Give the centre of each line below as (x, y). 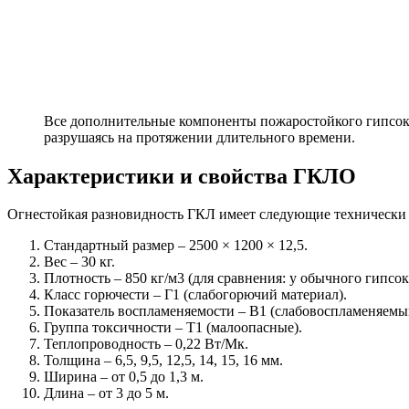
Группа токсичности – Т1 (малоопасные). (173, 328)
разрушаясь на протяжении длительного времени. (199, 137)
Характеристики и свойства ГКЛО (182, 176)
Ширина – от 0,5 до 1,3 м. (124, 377)
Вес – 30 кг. (79, 262)
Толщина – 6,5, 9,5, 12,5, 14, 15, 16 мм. (163, 361)
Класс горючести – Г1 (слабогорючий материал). (195, 295)
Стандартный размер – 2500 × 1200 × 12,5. (176, 246)
